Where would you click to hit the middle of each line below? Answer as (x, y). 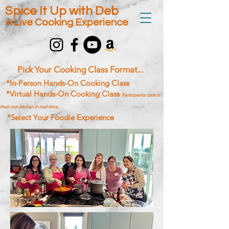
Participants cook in (141, 95)
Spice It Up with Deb (62, 11)
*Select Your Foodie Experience (61, 117)
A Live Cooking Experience (67, 22)
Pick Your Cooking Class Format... (81, 70)
